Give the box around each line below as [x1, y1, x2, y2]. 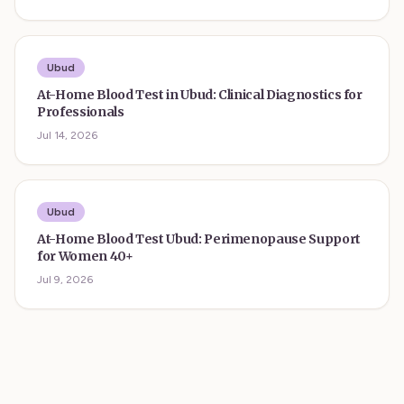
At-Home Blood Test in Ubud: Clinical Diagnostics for [37, 87, 363, 103]
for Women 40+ [37, 248, 133, 264]
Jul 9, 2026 [37, 273, 93, 286]
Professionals [37, 104, 124, 120]
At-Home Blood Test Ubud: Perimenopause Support [37, 231, 362, 247]
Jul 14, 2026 [37, 129, 97, 142]
